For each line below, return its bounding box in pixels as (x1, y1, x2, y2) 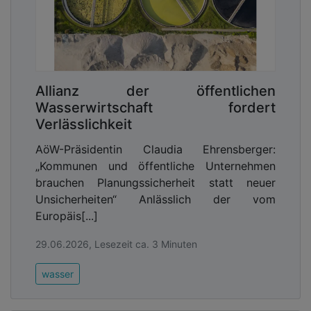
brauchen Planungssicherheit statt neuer (35, 176, 276, 190)
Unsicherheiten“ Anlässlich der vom (35, 192, 276, 207)
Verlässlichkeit (35, 116, 132, 133)
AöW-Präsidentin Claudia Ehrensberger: (35, 142, 276, 157)
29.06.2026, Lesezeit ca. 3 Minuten (35, 238, 197, 251)
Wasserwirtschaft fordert (35, 99, 276, 117)
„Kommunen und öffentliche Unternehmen (35, 159, 276, 174)
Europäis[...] (35, 209, 98, 224)
